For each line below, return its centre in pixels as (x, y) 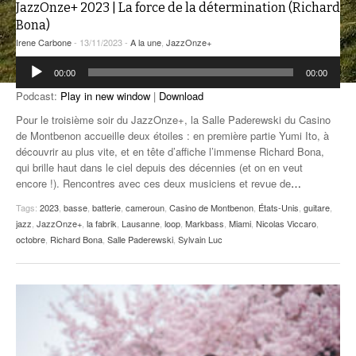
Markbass (205, 224)
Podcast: (38, 96)
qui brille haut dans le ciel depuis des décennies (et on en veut (159, 168)
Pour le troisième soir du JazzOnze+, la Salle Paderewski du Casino (173, 120)
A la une (146, 43)
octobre (31, 240)
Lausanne (141, 224)
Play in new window (105, 96)
